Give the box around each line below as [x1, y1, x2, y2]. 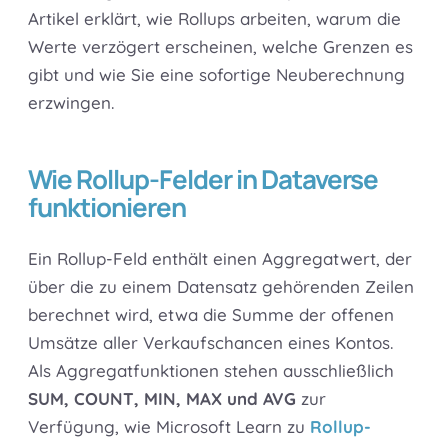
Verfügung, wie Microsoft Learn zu [28, 416, 310, 438]
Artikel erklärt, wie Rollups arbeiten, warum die [28, 8, 401, 30]
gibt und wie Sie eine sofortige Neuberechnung [28, 64, 405, 86]
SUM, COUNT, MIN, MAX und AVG [28, 388, 296, 410]
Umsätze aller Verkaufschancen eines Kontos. [28, 332, 393, 354]
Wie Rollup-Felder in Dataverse [28, 161, 378, 198]
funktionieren [28, 189, 186, 226]
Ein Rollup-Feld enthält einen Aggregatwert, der [28, 248, 412, 270]
